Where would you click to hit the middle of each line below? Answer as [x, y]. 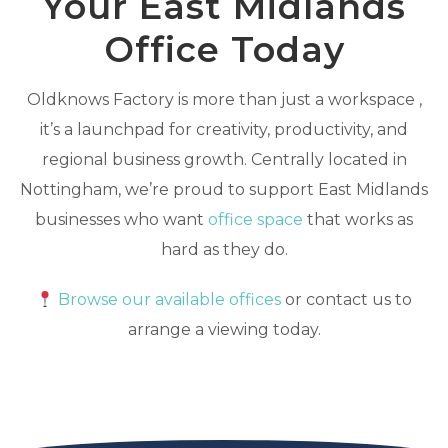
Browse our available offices [168, 300]
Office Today [224, 50]
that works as [358, 220]
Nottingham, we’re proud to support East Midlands [224, 190]
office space [255, 220]
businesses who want [121, 220]
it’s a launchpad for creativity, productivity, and [224, 130]
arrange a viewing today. [224, 330]
